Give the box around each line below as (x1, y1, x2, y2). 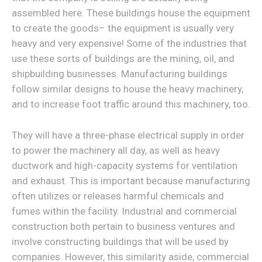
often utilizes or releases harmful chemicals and (12, 190, 224, 202)
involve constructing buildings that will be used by (12, 236, 229, 247)
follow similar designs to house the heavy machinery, (12, 83, 243, 95)
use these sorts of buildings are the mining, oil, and (12, 53, 235, 64)
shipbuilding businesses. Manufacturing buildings (12, 68, 227, 80)
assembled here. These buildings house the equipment (12, 7, 250, 19)
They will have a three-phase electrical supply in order (12, 129, 244, 141)
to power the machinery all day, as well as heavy (12, 144, 220, 156)
